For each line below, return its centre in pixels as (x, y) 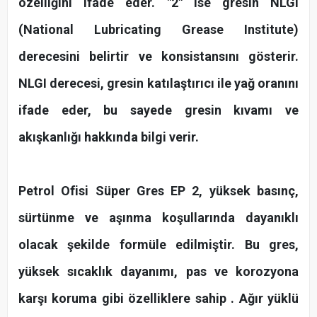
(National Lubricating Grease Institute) (158, 30)
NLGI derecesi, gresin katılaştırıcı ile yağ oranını (158, 83)
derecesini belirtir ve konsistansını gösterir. (158, 57)
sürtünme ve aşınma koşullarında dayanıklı (158, 218)
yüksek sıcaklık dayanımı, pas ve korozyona (158, 272)
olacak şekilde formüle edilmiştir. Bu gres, (158, 245)
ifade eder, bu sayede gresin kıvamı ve (158, 110)
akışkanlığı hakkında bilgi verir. (109, 137)
